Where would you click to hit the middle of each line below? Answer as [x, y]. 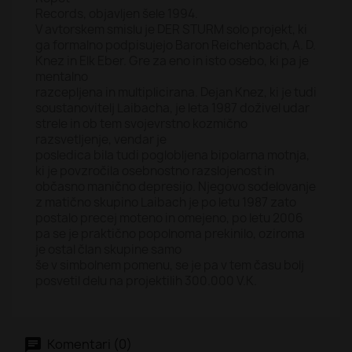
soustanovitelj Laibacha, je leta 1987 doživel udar [172, 108]
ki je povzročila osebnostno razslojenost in [155, 171]
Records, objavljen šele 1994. [117, 14]
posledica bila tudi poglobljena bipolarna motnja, [172, 155]
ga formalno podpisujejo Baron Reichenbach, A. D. [176, 45]
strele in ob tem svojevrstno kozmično [141, 124]
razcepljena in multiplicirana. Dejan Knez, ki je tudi [176, 92]
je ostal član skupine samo [108, 249]
